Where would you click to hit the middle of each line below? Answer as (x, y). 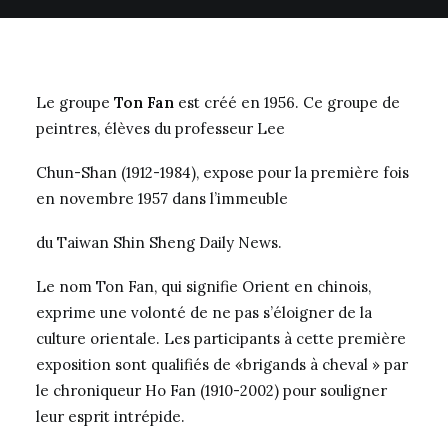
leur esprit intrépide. (110, 416)
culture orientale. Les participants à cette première (221, 338)
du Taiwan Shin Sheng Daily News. (159, 242)
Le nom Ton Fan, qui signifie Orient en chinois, (203, 286)
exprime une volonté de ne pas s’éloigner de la (204, 312)
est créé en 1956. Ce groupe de (287, 102)
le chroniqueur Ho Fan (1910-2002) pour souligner (211, 390)
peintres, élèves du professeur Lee (160, 128)
